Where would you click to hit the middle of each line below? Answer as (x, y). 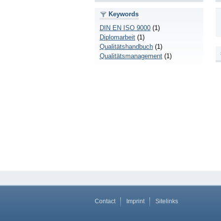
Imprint (135, 201)
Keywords (124, 14)
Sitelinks (167, 201)
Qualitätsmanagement (131, 56)
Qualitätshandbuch (126, 46)
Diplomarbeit (117, 37)
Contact (105, 201)
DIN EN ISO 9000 (125, 28)
